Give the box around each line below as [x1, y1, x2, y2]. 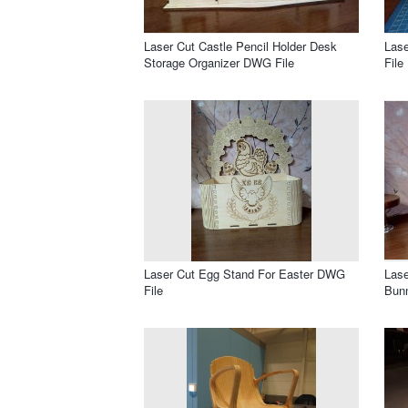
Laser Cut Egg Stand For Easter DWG [144, 264, 345, 282]
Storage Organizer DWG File [144, 53, 294, 71]
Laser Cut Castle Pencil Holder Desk [144, 36, 337, 55]
